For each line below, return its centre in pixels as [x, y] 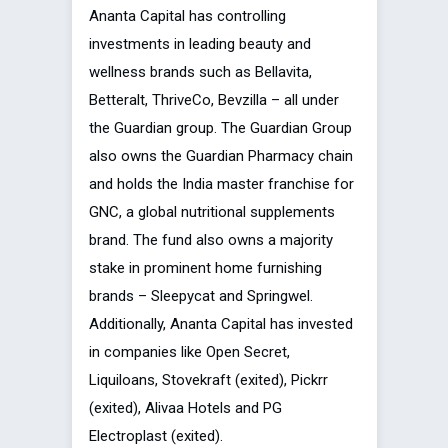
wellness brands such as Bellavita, [200, 72]
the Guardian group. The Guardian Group [220, 128]
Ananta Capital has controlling [187, 16]
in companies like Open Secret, [189, 352]
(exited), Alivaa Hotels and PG [185, 408]
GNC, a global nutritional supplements [212, 212]
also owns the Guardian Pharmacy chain [221, 156]
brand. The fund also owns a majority [211, 240]
